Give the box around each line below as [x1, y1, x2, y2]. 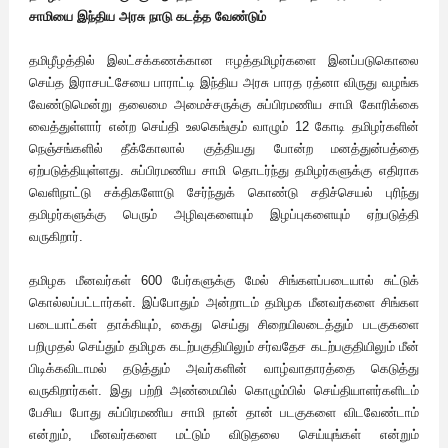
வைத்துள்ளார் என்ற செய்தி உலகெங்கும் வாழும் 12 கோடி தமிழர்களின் [28, 119, 420, 135]
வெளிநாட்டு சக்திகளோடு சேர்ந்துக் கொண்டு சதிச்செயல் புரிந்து [28, 185, 420, 201]
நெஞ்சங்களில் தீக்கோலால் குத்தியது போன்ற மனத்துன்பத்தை [28, 141, 420, 157]
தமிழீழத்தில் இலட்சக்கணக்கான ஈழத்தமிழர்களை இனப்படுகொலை [28, 53, 420, 69]
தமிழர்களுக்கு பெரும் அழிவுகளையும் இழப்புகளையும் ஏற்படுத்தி [28, 207, 420, 223]
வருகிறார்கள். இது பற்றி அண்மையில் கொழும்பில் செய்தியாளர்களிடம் [28, 383, 420, 399]
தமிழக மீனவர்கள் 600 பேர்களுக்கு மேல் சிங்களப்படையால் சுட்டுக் [28, 273, 420, 289]
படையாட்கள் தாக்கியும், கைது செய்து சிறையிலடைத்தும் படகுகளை [28, 317, 420, 333]
